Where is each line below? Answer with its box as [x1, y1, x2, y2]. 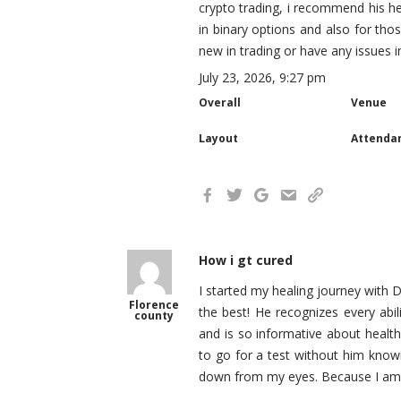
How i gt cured [199, 252, 293, 269]
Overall [199, 95, 241, 110]
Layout [199, 131, 238, 146]
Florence [129, 297, 179, 312]
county [134, 308, 174, 323]
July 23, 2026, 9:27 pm [199, 69, 326, 86]
